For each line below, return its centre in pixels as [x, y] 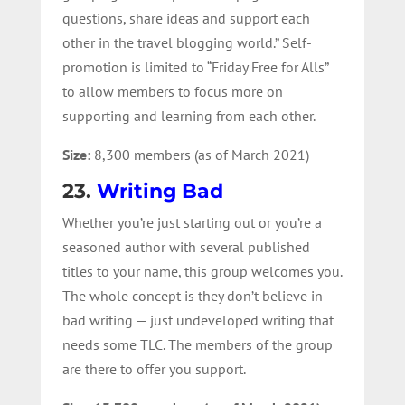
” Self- [293, 42]
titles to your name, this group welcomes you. [202, 271]
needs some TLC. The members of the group [197, 344]
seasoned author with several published [186, 246]
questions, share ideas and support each [186, 18]
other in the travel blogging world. [168, 42]
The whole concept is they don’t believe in [192, 295]
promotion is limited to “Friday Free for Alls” [195, 66]
